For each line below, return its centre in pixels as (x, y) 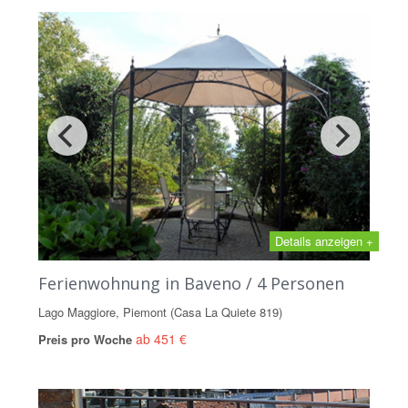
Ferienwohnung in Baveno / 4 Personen (191, 283)
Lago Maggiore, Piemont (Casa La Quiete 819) (160, 311)
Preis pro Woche (87, 339)
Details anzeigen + (324, 240)
